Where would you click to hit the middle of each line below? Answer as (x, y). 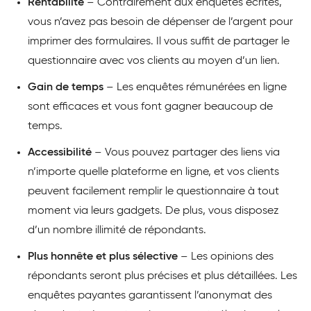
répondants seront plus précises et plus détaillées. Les (162, 277)
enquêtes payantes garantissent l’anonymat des (150, 296)
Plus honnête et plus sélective (103, 257)
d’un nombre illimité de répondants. (117, 231)
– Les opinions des (226, 257)
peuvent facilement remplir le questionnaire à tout (153, 192)
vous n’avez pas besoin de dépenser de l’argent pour (160, 23)
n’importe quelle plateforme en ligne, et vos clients (153, 173)
